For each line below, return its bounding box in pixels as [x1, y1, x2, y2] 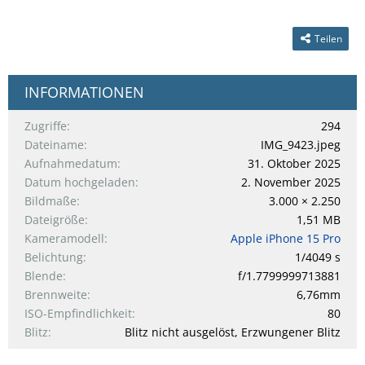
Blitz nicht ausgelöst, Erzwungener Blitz [125, 324, 341, 340]
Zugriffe [24, 118, 67, 134]
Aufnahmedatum [24, 156, 117, 171]
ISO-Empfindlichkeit [24, 306, 132, 321]
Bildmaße [24, 193, 77, 209]
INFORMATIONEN [24, 82, 144, 102]
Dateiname [24, 137, 84, 152]
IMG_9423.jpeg [261, 137, 341, 152]
